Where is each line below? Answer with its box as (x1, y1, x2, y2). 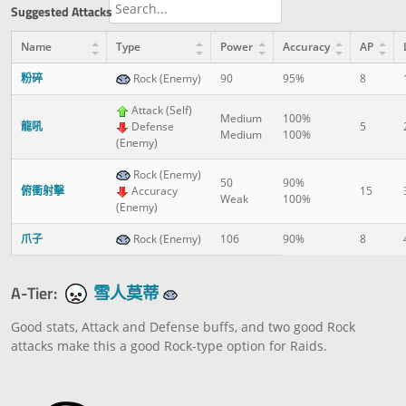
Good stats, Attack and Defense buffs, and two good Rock (11, 317, 355, 335)
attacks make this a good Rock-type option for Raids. (11, 336, 327, 354)
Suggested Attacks (11, 2, 112, 21)
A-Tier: (11, 279, 57, 305)
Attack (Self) (129, 101, 192, 118)
